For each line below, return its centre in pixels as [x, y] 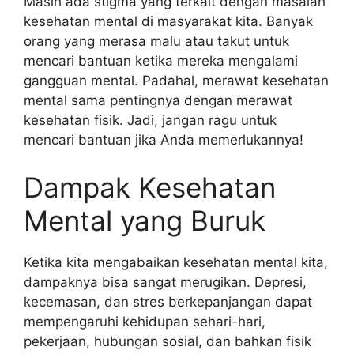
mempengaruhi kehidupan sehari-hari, [145, 321]
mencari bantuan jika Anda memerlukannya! [164, 140]
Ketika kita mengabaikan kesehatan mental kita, [176, 262]
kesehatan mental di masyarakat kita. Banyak [168, 21]
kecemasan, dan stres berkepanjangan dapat [168, 301]
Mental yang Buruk [145, 220]
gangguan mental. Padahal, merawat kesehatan [176, 81]
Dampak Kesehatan [150, 187]
